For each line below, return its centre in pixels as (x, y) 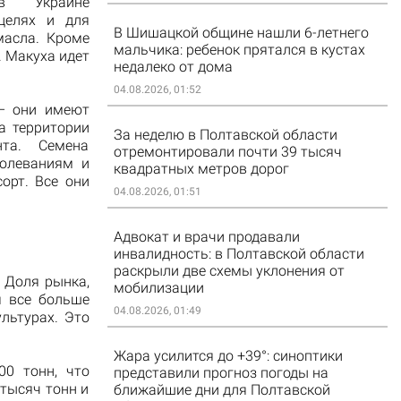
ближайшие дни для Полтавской (222, 390)
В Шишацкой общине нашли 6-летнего (241, 33)
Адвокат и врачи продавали (206, 237)
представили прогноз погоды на (221, 373)
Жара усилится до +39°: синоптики (228, 356)
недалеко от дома (173, 67)
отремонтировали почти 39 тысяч (227, 152)
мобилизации (158, 288)
